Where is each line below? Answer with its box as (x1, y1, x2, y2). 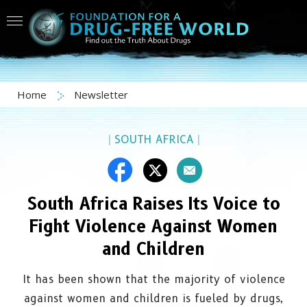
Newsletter (74, 88, 128, 101)
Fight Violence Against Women (29, 217, 278, 236)
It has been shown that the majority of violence (22, 273, 285, 286)
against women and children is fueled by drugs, (24, 292, 283, 305)
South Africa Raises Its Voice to (27, 194, 280, 214)
